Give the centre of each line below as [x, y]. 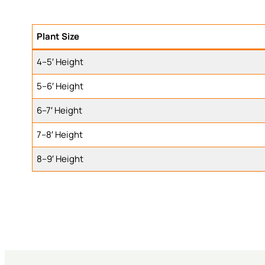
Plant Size [58, 37]
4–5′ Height [60, 62]
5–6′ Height [60, 86]
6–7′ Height [60, 111]
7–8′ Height [60, 135]
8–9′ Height [60, 159]
